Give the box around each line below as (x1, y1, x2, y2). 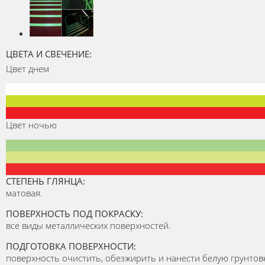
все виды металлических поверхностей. (6, 219, 171, 231)
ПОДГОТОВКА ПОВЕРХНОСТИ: (6, 240, 136, 252)
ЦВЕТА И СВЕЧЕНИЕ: (6, 47, 92, 60)
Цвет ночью (6, 118, 57, 131)
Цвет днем (6, 62, 49, 75)
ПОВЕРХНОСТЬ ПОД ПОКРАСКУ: (6, 207, 143, 219)
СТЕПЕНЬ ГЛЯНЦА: (6, 174, 85, 187)
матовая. (6, 186, 43, 199)
